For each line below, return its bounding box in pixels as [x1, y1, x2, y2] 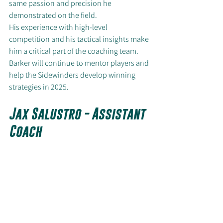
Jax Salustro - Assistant [9, 106, 148, 122]
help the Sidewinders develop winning [9, 70, 137, 81]
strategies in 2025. [9, 82, 69, 93]
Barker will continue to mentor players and [9, 58, 150, 69]
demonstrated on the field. [9, 10, 97, 21]
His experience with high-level [9, 22, 109, 33]
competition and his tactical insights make [9, 34, 150, 45]
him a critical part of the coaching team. [9, 46, 140, 57]
